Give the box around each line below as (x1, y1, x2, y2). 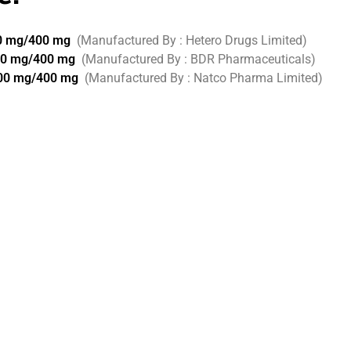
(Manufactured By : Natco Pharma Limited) (85, 70, 324, 85)
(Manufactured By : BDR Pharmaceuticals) (81, 51, 317, 67)
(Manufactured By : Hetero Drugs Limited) (74, 32, 308, 48)
